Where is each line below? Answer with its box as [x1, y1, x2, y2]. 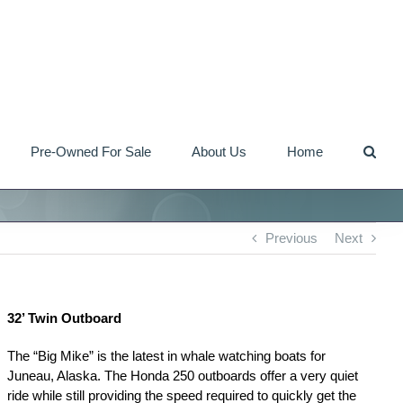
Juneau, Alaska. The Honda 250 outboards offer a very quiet [7, 368, 359, 383]
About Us [192, 143, 246, 159]
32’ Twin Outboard [7, 310, 122, 326]
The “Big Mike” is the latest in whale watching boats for [7, 348, 327, 363]
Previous [265, 230, 318, 246]
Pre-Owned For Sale [31, 143, 151, 159]
